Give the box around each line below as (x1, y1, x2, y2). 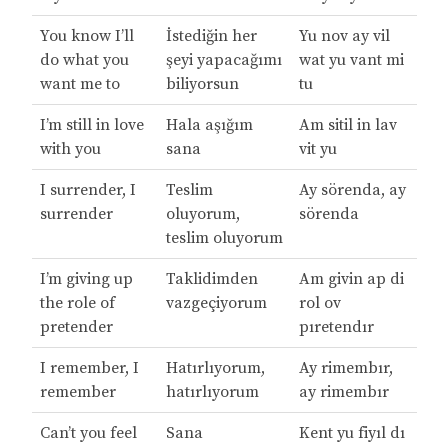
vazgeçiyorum (165, 293, 267, 314)
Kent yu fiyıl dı (298, 423, 405, 444)
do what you (39, 50, 129, 71)
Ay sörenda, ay (298, 180, 406, 201)
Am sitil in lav (298, 115, 397, 136)
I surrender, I (39, 180, 136, 201)
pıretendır (298, 317, 374, 338)
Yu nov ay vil (298, 26, 390, 47)
